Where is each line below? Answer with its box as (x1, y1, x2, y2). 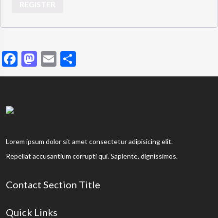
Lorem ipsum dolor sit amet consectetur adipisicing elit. (6, 137, 173, 146)
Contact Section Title (6, 179, 100, 191)
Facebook (18, 49, 82, 68)
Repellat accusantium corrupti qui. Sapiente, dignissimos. (6, 152, 178, 161)
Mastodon (37, 49, 105, 68)
